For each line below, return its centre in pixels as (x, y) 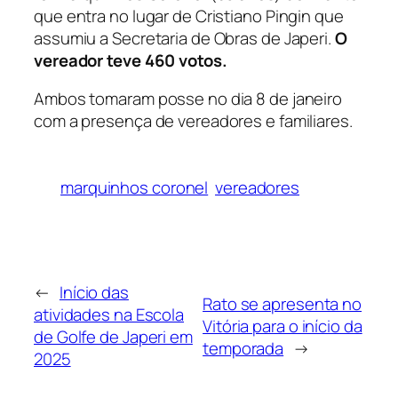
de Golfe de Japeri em (113, 337)
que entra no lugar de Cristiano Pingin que (189, 16)
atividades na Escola (109, 315)
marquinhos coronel (135, 188)
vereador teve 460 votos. (131, 60)
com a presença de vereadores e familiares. (193, 121)
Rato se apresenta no (283, 303)
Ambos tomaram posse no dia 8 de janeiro (188, 99)
